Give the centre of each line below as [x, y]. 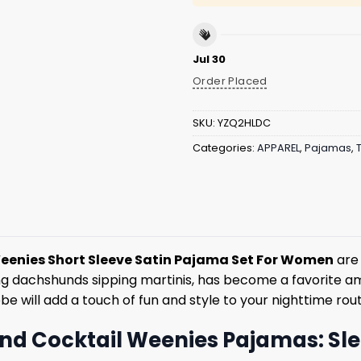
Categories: [225, 147]
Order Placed [230, 81]
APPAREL [278, 147]
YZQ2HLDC [244, 122]
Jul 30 [209, 60]
